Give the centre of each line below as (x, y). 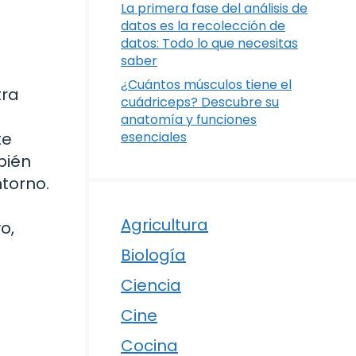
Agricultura (164, 225)
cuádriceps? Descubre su (200, 103)
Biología (153, 255)
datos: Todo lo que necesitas (209, 44)
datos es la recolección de (203, 26)
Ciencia (151, 286)
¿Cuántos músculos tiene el (206, 85)
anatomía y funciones (189, 120)
